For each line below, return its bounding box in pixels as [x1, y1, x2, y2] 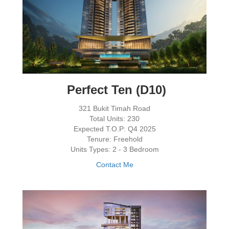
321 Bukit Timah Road [79, 104, 150, 113]
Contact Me [96, 161, 133, 169]
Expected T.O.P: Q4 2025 [73, 125, 156, 133]
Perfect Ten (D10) [63, 83, 166, 97]
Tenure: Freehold [86, 135, 143, 144]
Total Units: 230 [89, 114, 140, 123]
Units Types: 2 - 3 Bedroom [70, 145, 159, 154]
